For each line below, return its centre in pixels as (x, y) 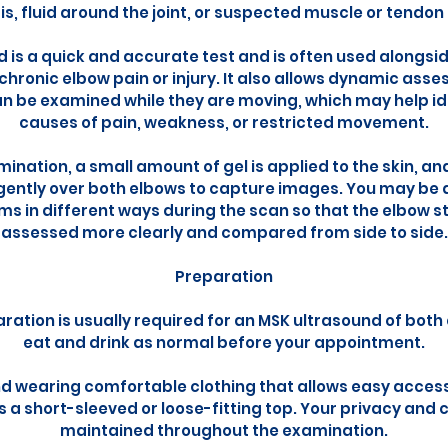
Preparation (224, 276)
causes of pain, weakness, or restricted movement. (224, 122)
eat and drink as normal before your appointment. (224, 342)
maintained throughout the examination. (224, 430)
